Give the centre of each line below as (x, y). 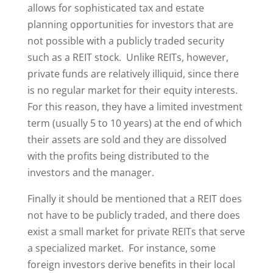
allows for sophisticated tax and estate (115, 8)
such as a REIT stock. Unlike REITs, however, (128, 57)
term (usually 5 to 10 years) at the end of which (134, 123)
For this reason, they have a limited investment (135, 107)
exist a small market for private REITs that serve (136, 232)
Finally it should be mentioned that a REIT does (134, 199)
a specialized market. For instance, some (121, 248)
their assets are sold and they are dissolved (127, 140)
